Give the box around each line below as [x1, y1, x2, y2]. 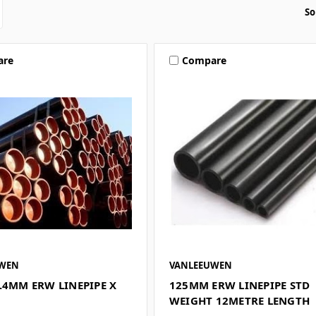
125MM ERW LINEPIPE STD [169, 278, 310, 293]
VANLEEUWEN [169, 259, 232, 272]
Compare [181, 53, 226, 67]
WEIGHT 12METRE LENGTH [169, 293, 310, 308]
